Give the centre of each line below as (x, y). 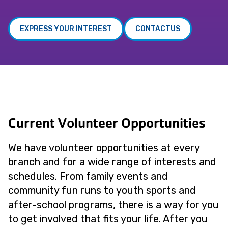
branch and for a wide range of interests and (112, 162)
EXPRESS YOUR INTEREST (66, 29)
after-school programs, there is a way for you (113, 205)
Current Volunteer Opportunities (107, 123)
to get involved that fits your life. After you (108, 219)
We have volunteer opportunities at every (104, 148)
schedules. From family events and (88, 176)
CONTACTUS (158, 29)
